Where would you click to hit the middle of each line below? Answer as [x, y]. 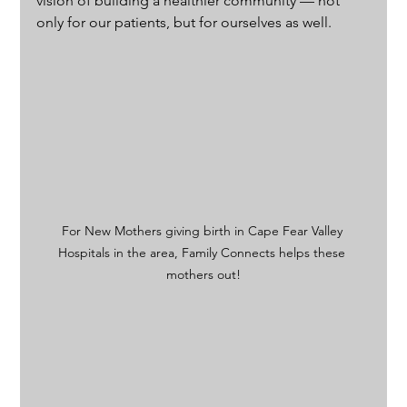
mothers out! [203, 274]
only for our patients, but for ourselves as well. [184, 22]
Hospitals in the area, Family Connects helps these [203, 252]
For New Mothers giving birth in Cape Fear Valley [203, 230]
